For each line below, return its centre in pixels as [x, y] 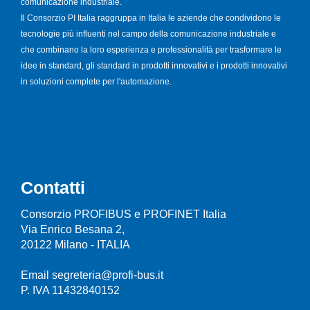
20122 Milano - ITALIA [75, 244]
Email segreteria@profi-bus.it [92, 275]
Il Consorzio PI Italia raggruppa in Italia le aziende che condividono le [151, 18]
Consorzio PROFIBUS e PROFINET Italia [124, 214]
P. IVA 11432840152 [70, 290]
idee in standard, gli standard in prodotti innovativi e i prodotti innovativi [154, 65]
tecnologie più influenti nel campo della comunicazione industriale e [148, 34]
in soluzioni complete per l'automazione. [96, 81]
